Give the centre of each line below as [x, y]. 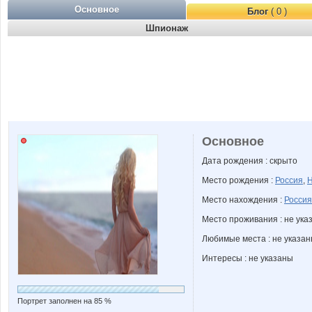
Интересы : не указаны [248, 258]
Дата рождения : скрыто [250, 161]
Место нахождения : [243, 200]
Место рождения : [239, 180]
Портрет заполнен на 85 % [64, 301]
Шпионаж [166, 28]
